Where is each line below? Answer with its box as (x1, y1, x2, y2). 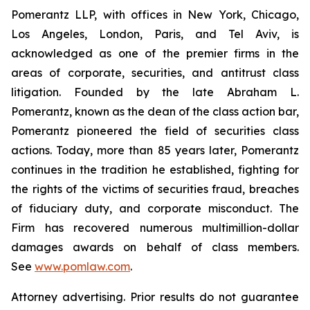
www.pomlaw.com (35, 259, 130, 273)
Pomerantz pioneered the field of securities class (11, 124, 299, 138)
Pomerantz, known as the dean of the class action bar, (11, 104, 299, 118)
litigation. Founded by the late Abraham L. (11, 85, 299, 99)
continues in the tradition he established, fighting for (11, 163, 299, 176)
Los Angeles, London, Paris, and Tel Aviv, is (11, 27, 299, 41)
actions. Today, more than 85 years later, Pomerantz (11, 143, 299, 157)
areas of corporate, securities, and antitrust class (11, 66, 299, 80)
